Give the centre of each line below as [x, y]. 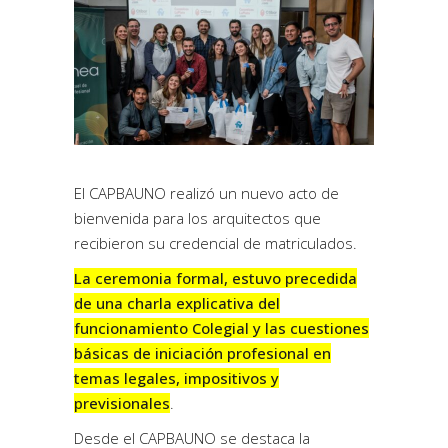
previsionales [122, 402]
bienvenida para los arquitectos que [197, 217]
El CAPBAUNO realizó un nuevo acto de [206, 192]
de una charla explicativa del [177, 302]
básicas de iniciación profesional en [202, 352]
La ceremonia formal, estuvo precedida [215, 277]
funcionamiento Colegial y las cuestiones [221, 327]
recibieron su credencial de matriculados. [215, 242]
